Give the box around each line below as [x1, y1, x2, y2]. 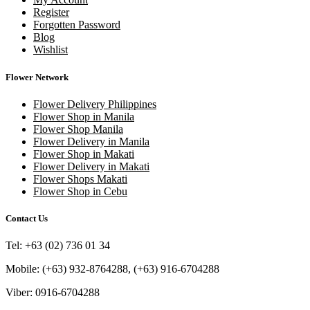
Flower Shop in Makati [33, 147, 134, 160]
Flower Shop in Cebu [33, 185, 127, 197]
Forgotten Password [33, 19, 120, 31]
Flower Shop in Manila [33, 110, 134, 122]
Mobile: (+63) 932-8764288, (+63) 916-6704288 [6, 263, 219, 275]
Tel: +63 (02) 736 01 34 [6, 239, 110, 252]
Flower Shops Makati [33, 172, 127, 185]
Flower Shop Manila [33, 122, 123, 135]
